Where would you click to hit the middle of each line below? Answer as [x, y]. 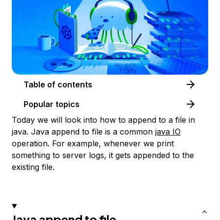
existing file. [33, 167]
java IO [168, 132]
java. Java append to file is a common [83, 132]
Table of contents [75, 85]
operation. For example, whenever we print [93, 144]
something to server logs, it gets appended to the [103, 155]
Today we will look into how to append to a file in [103, 120]
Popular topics [52, 104]
